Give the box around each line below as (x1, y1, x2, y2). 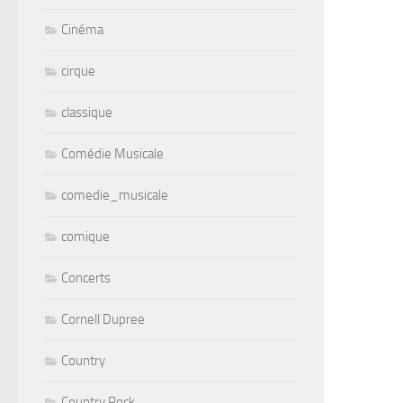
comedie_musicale (61, 187, 168, 204)
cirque (61, 63, 95, 80)
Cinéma (61, 22, 103, 39)
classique (61, 104, 112, 121)
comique (61, 228, 110, 246)
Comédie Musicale (61, 146, 164, 163)
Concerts (61, 270, 111, 287)
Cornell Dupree (61, 311, 145, 328)
